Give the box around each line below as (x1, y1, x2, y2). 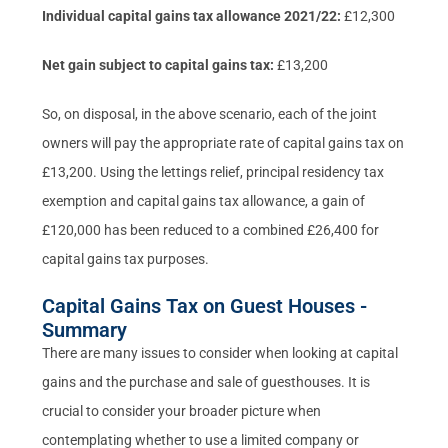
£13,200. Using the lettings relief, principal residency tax (42, 163, 385, 180)
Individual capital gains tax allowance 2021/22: (42, 7, 342, 24)
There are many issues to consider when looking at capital (42, 344, 399, 361)
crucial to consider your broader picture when (42, 402, 322, 419)
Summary (42, 317, 128, 342)
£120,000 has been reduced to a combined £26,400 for (42, 221, 380, 238)
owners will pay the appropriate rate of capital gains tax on (42, 134, 405, 151)
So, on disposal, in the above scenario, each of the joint (42, 105, 378, 122)
